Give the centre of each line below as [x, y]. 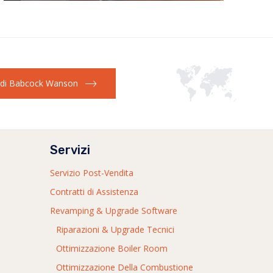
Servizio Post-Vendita [92, 173]
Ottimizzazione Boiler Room [112, 249]
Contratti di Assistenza [94, 192]
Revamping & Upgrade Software [114, 211]
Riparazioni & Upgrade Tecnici [115, 230]
